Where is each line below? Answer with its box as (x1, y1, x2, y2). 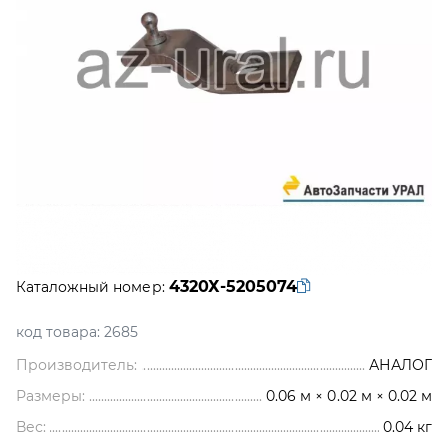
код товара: (16, 323, 101, 341)
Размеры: (16, 387, 86, 405)
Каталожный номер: (16, 278, 165, 296)
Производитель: (16, 356, 138, 374)
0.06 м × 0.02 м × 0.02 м (266, 387, 432, 405)
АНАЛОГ (368, 356, 432, 374)
